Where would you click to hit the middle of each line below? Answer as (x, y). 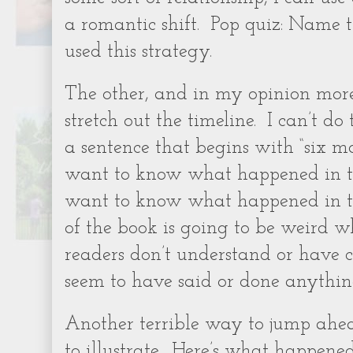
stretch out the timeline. (160, 121)
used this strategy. (138, 52)
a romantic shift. (132, 25)
